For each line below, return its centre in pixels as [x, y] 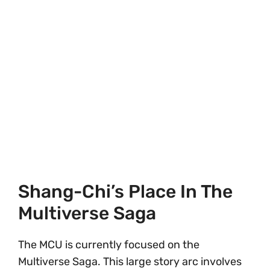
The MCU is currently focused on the [109, 245]
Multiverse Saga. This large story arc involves [130, 262]
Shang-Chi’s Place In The [125, 192]
